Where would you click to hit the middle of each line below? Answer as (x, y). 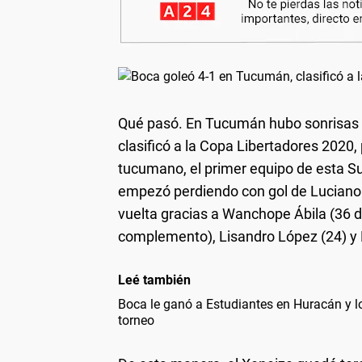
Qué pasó (148, 123)
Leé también (154, 280)
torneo (136, 320)
